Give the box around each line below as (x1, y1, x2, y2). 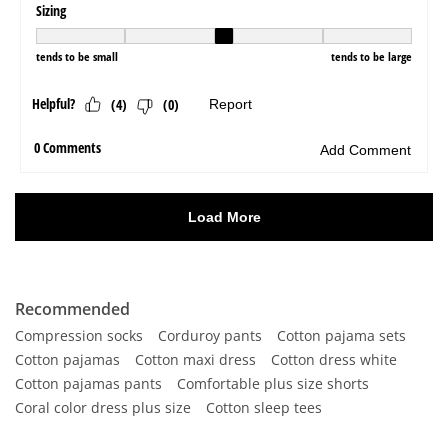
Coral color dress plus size (15, 398, 191, 417)
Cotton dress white (271, 350, 397, 369)
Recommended (15, 298, 130, 320)
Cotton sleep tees (206, 398, 322, 417)
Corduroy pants (158, 326, 262, 345)
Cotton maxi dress (135, 350, 256, 369)
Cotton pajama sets (277, 326, 406, 345)
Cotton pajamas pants (15, 374, 162, 393)
